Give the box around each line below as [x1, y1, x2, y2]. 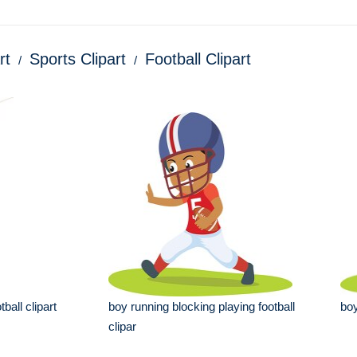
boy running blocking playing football [108, 300, 296, 313]
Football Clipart [145, 50, 251, 68]
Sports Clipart [29, 50, 126, 68]
